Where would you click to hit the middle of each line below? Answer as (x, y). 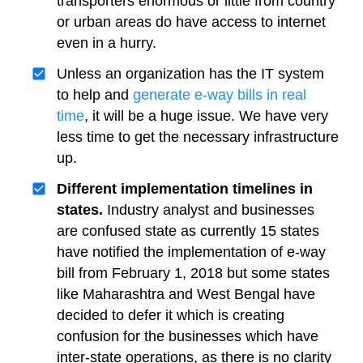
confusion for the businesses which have (188, 336)
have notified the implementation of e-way (191, 252)
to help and (95, 95)
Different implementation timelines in (185, 189)
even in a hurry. (107, 43)
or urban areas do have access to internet (191, 22)
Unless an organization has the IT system (190, 74)
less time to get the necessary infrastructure (198, 137)
